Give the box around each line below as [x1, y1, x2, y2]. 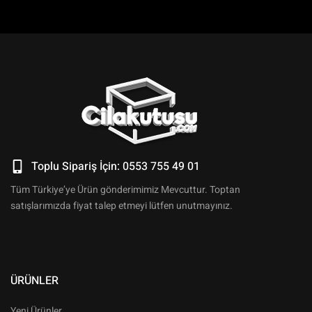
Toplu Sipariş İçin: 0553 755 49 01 [31, 158, 200, 175]
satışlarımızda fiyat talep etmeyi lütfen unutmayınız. [10, 198, 233, 214]
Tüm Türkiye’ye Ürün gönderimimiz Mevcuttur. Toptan [10, 182, 240, 198]
